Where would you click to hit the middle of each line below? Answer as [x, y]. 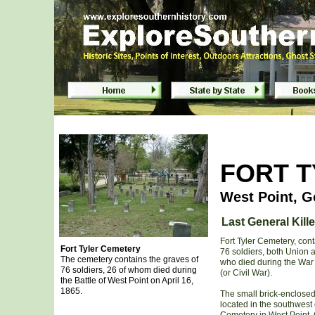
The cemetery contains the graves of [129, 259]
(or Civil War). [246, 273]
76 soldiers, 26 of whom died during [128, 270]
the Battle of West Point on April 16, [127, 281]
